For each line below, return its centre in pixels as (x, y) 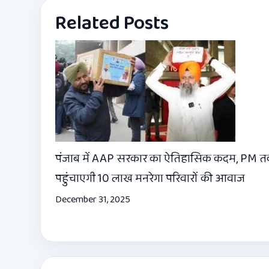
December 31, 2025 (93, 200)
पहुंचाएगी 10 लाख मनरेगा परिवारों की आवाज (150, 179)
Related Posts (112, 24)
